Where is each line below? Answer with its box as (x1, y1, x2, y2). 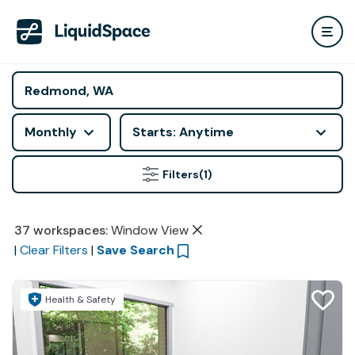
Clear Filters (19, 242, 88, 258)
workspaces (32, 222, 105, 239)
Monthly (25, 124, 77, 140)
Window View (110, 222, 189, 239)
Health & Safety (45, 293, 116, 306)
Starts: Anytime (132, 124, 234, 140)
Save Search (96, 242, 174, 258)
